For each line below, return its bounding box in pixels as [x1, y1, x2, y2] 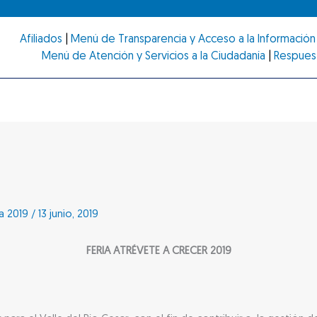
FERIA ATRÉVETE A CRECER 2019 [86, 246, 231, 257]
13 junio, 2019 [38, 209, 99, 220]
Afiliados [19, 33, 62, 45]
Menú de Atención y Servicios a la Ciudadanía [42, 50, 266, 62]
